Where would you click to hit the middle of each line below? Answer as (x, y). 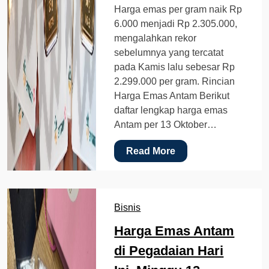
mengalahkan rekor (156, 38)
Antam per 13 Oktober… (166, 124)
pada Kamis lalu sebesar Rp (175, 67)
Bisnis (128, 207)
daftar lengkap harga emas (171, 110)
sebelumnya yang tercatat (169, 52)
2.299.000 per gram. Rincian (175, 81)
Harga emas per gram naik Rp (178, 9)
